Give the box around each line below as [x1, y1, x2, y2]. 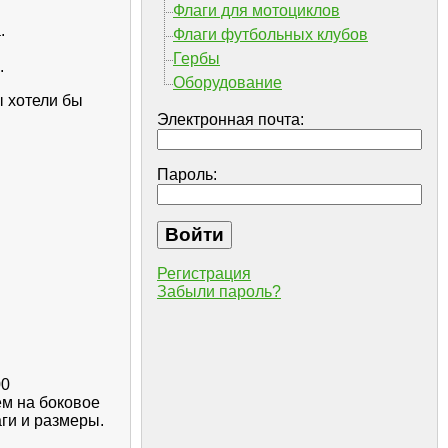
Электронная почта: [157, 111, 304, 129]
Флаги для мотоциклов [173, 2, 340, 20]
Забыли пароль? [157, 283, 281, 301]
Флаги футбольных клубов [173, 26, 368, 44]
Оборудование [173, 74, 282, 92]
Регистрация [157, 265, 251, 283]
